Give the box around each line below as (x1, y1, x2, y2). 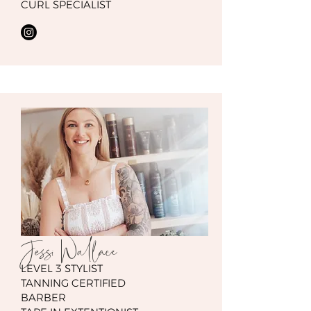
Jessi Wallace (21, 232, 117, 272)
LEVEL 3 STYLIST (21, 262, 103, 275)
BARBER (21, 291, 66, 304)
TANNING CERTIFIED (21, 276, 126, 289)
